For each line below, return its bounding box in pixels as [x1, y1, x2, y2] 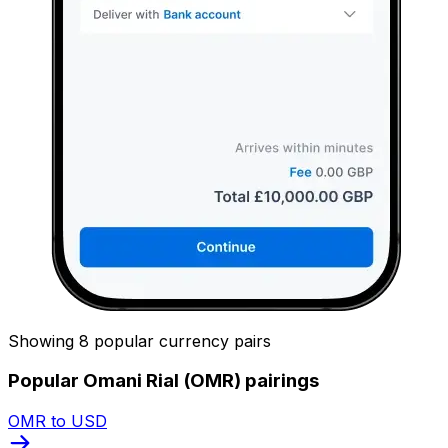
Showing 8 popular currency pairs [8, 330, 271, 351]
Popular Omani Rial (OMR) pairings [8, 369, 319, 393]
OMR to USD [8, 410, 107, 431]
